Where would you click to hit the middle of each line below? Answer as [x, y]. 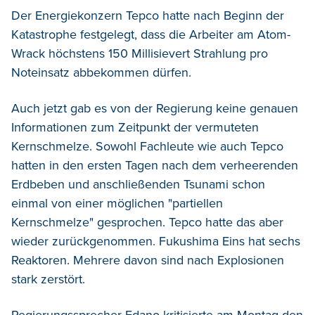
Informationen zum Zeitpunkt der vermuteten [135, 128]
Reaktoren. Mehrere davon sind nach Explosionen [148, 261]
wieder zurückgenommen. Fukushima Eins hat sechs [156, 242]
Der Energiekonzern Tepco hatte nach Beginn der [148, 16]
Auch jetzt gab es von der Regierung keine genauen [155, 109]
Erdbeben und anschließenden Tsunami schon [138, 185]
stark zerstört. [48, 279]
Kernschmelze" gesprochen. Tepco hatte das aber [147, 223]
